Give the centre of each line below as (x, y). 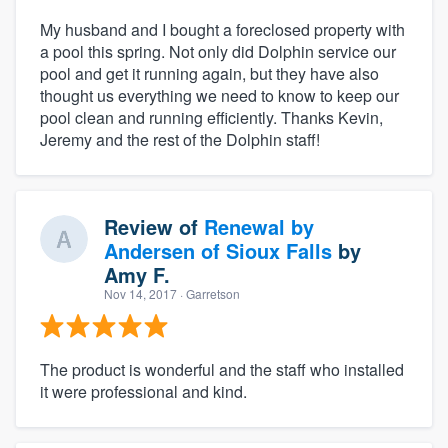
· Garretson (208, 293)
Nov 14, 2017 (140, 293)
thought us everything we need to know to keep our (219, 95)
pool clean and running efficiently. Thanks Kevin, (211, 117)
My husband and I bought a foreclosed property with (222, 29)
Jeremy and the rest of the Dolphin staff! (180, 139)
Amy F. (137, 274)
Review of (154, 226)
